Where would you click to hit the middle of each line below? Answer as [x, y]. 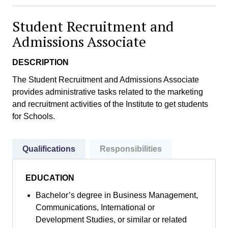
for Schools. [34, 116]
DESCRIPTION [40, 62]
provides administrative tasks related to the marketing [108, 92]
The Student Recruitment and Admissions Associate [106, 80]
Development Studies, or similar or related [111, 220]
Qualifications [49, 149]
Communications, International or [95, 207]
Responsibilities [131, 149]
